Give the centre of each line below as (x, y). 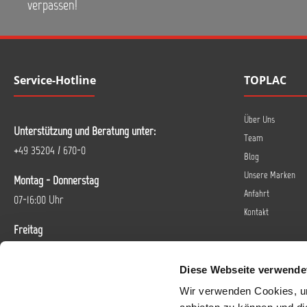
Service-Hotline (55, 80)
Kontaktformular (116, 288)
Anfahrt (257, 194)
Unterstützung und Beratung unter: (85, 131)
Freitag (28, 230)
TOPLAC (265, 80)
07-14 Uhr (33, 249)
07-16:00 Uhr (39, 199)
